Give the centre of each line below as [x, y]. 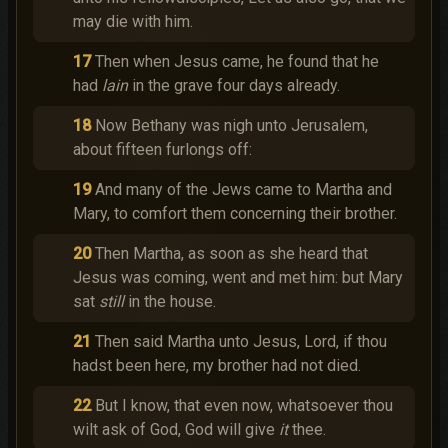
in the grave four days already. [234, 85]
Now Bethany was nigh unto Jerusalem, [231, 125]
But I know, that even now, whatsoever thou [244, 405]
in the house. [170, 301]
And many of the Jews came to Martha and [243, 189]
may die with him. [133, 21]
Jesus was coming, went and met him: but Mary [238, 277]
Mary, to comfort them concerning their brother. [235, 213]
